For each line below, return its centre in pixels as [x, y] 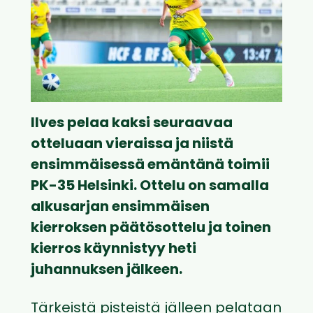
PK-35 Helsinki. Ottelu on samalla [150, 187]
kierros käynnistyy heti [114, 250]
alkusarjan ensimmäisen [120, 208]
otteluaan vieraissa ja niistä [132, 145]
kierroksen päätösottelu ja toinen [151, 229]
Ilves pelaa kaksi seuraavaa [132, 124]
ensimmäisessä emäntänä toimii [150, 166]
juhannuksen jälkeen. [107, 271]
